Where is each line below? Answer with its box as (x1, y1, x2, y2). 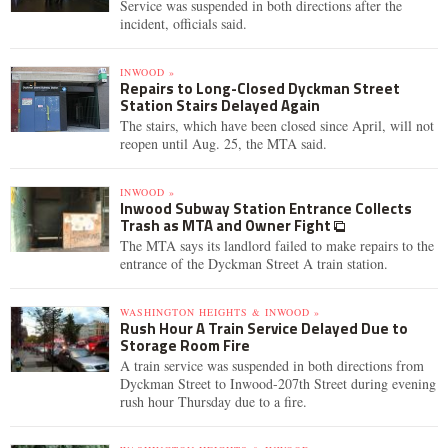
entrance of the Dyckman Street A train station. (120, 254, 388, 273)
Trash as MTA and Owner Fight (120, 214, 334, 237)
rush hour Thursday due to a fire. (120, 392, 307, 411)
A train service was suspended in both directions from (120, 356, 424, 375)
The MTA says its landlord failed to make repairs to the (120, 236, 434, 255)
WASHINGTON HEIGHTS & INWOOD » (120, 305, 320, 319)
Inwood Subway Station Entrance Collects (120, 197, 412, 220)
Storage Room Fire (120, 334, 250, 357)
